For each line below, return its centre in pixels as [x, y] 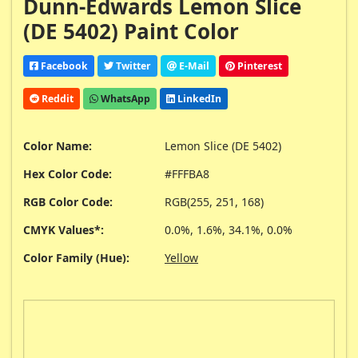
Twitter [132, 66]
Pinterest [259, 66]
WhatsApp [124, 98]
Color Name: [58, 146]
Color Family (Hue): [76, 258]
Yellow [181, 258]
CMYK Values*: [64, 230]
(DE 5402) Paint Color [131, 32]
